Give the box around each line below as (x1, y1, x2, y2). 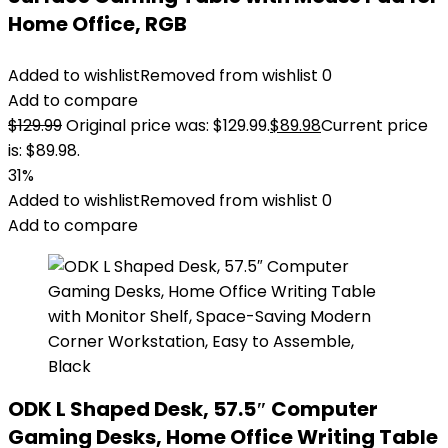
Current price (321, 114, 428, 137)
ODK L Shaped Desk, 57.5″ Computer (8, 395, 378, 423)
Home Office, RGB (8, 10, 187, 38)
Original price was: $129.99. (66, 114, 270, 137)
